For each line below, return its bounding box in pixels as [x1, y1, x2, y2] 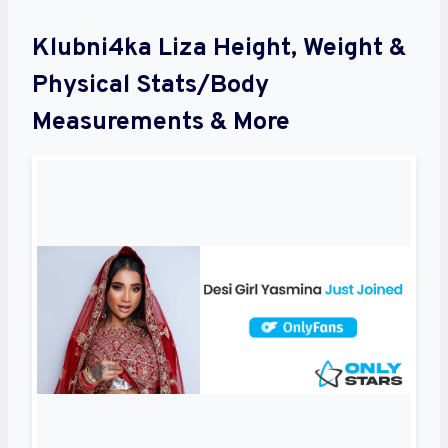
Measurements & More [32, 107, 290, 140]
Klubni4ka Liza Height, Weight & [32, 33, 406, 66]
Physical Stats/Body [32, 70, 269, 103]
